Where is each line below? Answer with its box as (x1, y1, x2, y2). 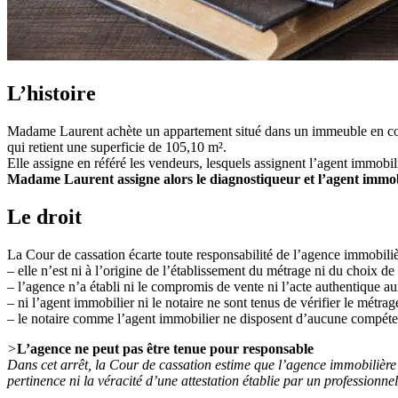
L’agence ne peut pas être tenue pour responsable (17, 340, 314, 356)
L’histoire (7, 81, 96, 105)
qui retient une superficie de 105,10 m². (7, 139, 227, 155)
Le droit (7, 204, 82, 228)
